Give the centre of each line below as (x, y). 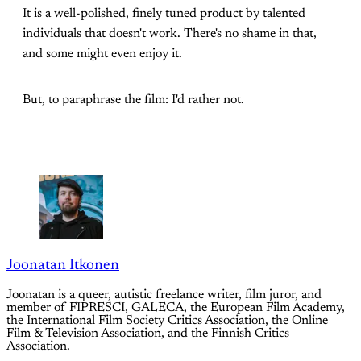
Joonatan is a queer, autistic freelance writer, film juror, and (164, 295)
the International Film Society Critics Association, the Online (167, 320)
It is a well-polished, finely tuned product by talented (164, 14)
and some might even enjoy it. (102, 54)
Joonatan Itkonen (63, 265)
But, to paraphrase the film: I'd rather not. (133, 100)
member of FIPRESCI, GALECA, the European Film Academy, (176, 307)
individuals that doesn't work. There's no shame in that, (170, 34)
